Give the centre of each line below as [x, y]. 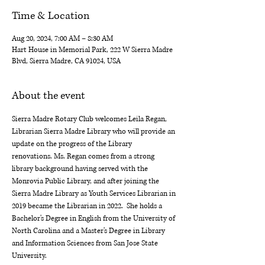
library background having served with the [81, 169]
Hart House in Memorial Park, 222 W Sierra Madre [92, 50]
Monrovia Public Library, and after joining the [86, 181]
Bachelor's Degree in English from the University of [94, 219]
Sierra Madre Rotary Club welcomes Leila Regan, [90, 119]
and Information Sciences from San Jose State [86, 243]
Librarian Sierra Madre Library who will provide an [94, 132]
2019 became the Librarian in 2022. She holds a [88, 206]
